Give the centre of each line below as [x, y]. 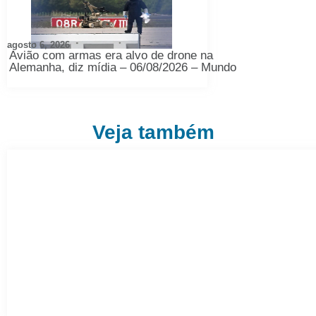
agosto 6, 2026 [38, 44]
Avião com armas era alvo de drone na [111, 55]
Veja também [154, 132]
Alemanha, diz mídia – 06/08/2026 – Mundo [123, 67]
